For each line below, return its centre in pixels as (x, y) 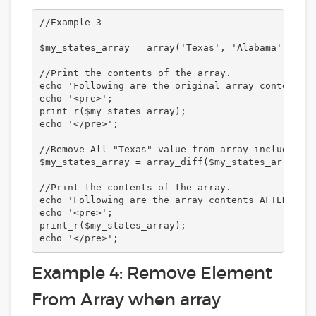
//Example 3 (70, 23)
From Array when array (126, 299)
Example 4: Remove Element (152, 272)
